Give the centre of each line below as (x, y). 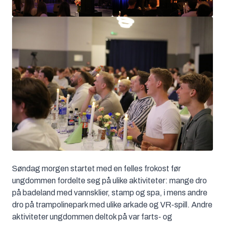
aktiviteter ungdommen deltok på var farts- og (92, 216)
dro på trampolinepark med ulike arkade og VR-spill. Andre (112, 204)
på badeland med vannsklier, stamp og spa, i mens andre (110, 192)
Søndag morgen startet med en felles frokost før (96, 168)
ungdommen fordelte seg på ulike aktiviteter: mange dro (109, 180)
